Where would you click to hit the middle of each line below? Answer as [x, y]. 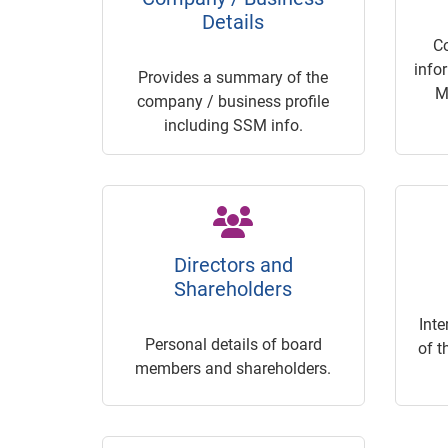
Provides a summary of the [233, 78]
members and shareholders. [233, 369]
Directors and [233, 265]
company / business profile [233, 102]
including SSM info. [233, 126]
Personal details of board [233, 345]
